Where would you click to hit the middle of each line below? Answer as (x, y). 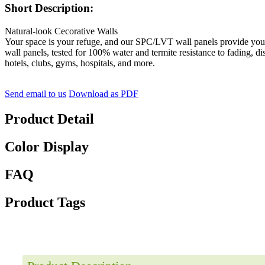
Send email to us (35, 94)
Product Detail (49, 119)
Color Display (47, 146)
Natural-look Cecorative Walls (61, 31)
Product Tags (45, 202)
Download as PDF (104, 94)
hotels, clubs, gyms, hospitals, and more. (80, 63)
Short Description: (49, 8)
